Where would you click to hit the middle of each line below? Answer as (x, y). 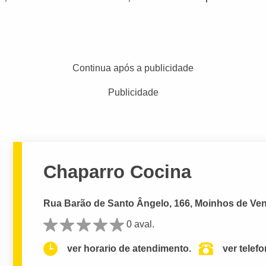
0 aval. (141, 224)
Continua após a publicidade (133, 68)
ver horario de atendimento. (129, 249)
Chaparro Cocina (118, 172)
